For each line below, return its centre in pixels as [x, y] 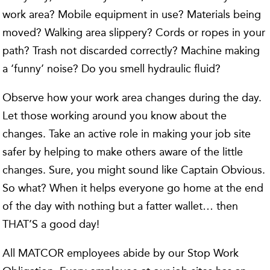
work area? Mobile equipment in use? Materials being [132, 14]
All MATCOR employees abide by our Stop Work [121, 253]
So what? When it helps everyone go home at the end [133, 188]
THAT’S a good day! [51, 224]
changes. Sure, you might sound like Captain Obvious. [134, 170]
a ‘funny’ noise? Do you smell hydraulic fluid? [112, 69]
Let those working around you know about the [115, 116]
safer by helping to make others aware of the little [123, 152]
